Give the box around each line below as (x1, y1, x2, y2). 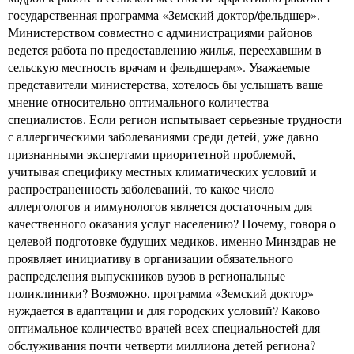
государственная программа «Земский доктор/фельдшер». (8, 6, 320, 23)
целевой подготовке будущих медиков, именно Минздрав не (8, 232, 336, 249)
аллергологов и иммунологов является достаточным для (8, 197, 312, 214)
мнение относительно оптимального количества (8, 92, 269, 110)
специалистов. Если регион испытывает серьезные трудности (8, 110, 342, 127)
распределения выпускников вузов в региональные (8, 266, 285, 284)
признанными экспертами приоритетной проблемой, (8, 145, 296, 162)
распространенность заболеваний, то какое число (8, 179, 274, 197)
